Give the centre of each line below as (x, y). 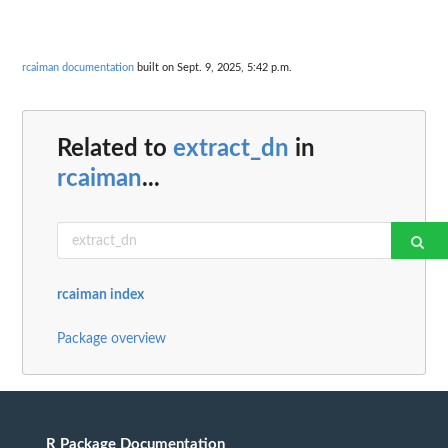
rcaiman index (100, 295)
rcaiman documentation (78, 67)
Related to (115, 149)
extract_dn (231, 149)
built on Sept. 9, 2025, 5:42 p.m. (213, 67)
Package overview (111, 339)
